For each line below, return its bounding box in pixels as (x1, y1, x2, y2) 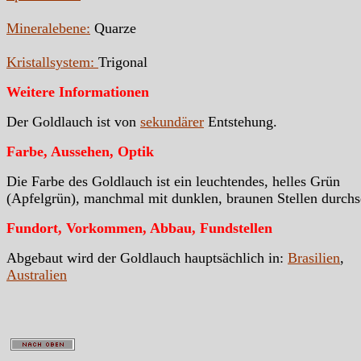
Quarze (90, 19, 136, 36)
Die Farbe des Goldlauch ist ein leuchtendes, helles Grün (6, 172, 340, 189)
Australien (6, 266, 67, 283)
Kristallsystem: (6, 53, 98, 70)
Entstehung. (204, 113, 277, 130)
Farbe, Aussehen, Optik (6, 143, 154, 160)
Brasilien (288, 249, 340, 266)
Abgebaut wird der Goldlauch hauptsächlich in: (6, 249, 288, 266)
